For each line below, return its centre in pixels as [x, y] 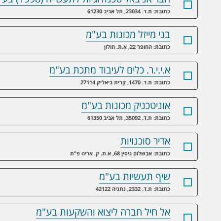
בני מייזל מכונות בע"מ [128, 35]
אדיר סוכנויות [145, 141]
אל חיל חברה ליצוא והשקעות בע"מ [103, 212]
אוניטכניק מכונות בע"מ [126, 106]
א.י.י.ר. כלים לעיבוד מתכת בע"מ [110, 70]
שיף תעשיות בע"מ [135, 177]
